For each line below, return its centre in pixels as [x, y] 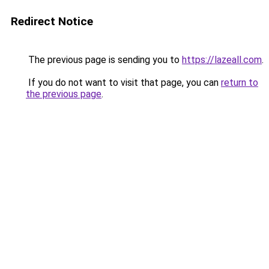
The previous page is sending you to [104, 60]
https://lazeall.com [222, 60]
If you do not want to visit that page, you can [123, 83]
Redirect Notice [52, 21]
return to [240, 83]
